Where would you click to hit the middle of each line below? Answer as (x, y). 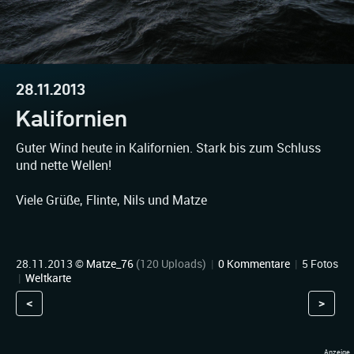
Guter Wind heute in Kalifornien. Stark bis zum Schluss (168, 148)
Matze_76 (110, 264)
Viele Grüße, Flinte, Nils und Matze (111, 200)
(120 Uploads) (171, 264)
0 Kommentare (254, 264)
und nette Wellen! (64, 166)
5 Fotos (319, 264)
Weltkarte (48, 278)
